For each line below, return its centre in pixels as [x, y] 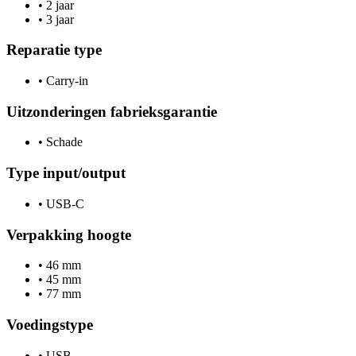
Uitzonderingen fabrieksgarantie [112, 111]
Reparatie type [54, 50]
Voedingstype [50, 325]
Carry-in [66, 80]
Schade [63, 142]
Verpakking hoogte [69, 234]
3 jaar [58, 19]
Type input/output [66, 173]
